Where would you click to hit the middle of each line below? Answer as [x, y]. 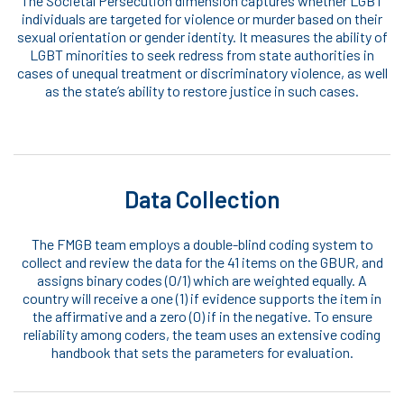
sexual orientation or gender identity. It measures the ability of [202, 37]
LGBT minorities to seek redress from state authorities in [202, 55]
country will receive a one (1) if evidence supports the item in [202, 298]
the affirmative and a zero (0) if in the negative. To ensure [202, 317]
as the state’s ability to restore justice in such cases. [202, 91]
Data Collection [202, 199]
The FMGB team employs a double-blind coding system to [202, 244]
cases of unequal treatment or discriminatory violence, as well [202, 73]
